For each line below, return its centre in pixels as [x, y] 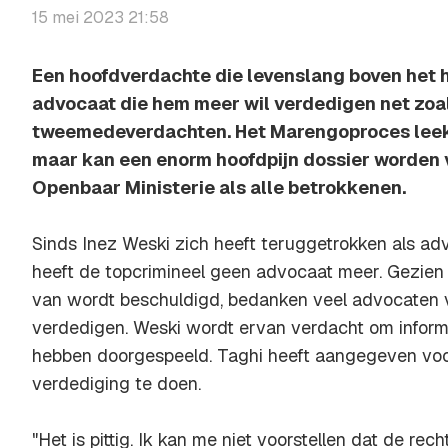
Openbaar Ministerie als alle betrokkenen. [219, 187]
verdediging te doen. [116, 383]
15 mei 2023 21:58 [100, 17]
